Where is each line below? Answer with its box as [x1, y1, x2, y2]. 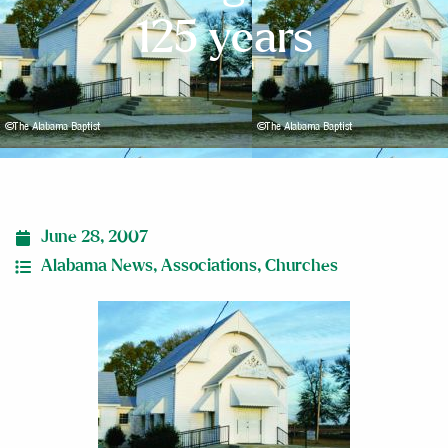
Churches [265, 258, 338, 274]
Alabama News [41, 258, 153, 274]
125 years [135, 16, 313, 61]
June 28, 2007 [41, 229, 148, 245]
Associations [161, 258, 257, 274]
